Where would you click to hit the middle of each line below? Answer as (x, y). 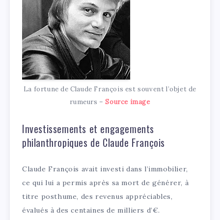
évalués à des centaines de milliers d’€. (91, 210)
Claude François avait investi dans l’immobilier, (105, 169)
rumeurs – (88, 102)
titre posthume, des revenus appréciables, (97, 196)
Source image (128, 102)
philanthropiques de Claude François (94, 143)
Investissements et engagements (88, 129)
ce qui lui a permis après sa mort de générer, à (106, 182)
